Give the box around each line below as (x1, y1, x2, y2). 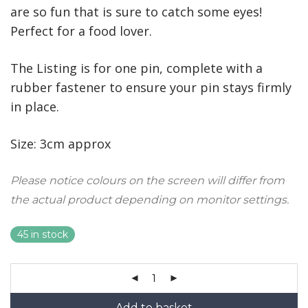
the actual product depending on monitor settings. (10, 193, 289, 207)
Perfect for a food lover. (10, 23, 152, 40)
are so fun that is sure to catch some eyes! (10, 3, 262, 21)
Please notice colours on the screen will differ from (10, 174, 285, 188)
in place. (10, 98, 59, 115)
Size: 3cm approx (10, 135, 111, 153)
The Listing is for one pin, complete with (10, 60, 256, 77)
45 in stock (17, 228, 68, 241)
